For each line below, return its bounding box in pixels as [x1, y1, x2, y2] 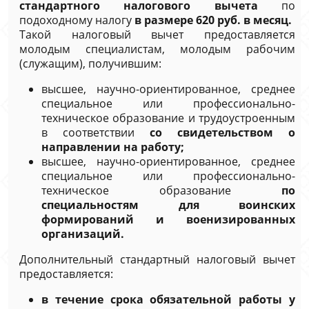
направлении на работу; [41, 139, 184, 154]
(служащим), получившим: [19, 56, 161, 71]
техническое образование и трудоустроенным [41, 110, 295, 126]
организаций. [41, 226, 124, 241]
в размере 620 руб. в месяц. [134, 12, 292, 28]
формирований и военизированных [41, 212, 295, 227]
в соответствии [41, 125, 150, 140]
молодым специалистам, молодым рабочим [19, 41, 295, 57]
